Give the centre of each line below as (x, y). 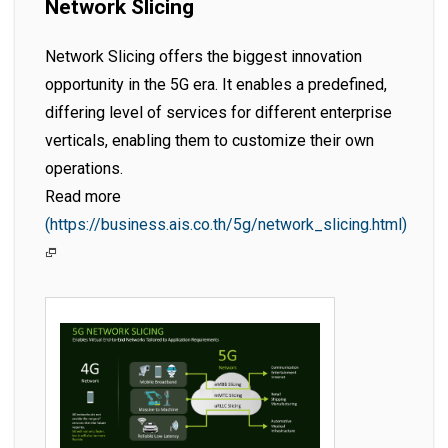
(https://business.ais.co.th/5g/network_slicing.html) (226, 225)
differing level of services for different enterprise (218, 113)
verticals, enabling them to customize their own (209, 141)
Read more (83, 197)
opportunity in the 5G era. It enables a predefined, (216, 85)
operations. (84, 169)
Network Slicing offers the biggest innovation (203, 57)
